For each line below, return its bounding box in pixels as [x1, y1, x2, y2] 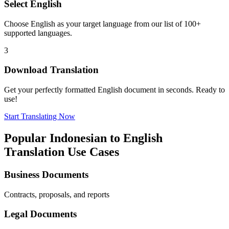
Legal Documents [4, 209, 77, 220]
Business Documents [4, 169, 88, 180]
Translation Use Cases [4, 145, 119, 158]
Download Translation [4, 64, 99, 76]
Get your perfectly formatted [4, 85, 98, 95]
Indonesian [50, 131, 107, 145]
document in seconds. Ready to [122, 85, 225, 95]
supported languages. [4, 28, 72, 37]
